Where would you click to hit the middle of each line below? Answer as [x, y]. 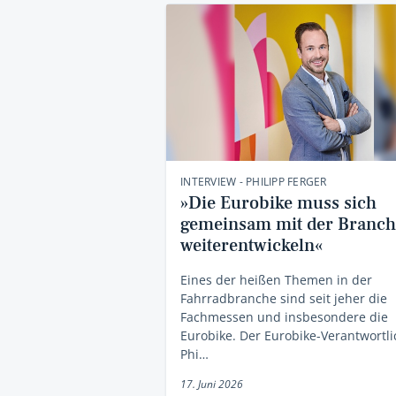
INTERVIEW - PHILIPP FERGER [254, 182]
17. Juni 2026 [212, 385]
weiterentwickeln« [251, 246]
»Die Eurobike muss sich [278, 204]
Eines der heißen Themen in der [276, 280]
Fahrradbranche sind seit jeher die [284, 299]
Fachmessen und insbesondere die [284, 317]
